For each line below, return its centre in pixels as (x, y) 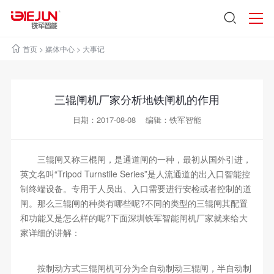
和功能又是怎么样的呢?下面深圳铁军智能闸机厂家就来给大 (134, 218)
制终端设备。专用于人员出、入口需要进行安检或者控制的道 (135, 188)
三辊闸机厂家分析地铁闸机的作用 (137, 99)
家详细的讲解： (50, 232)
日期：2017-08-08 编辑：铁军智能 (137, 120)
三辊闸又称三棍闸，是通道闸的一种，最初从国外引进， (135, 159)
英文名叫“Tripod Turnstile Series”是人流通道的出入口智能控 (135, 174)
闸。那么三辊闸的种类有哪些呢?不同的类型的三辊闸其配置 (134, 203)
